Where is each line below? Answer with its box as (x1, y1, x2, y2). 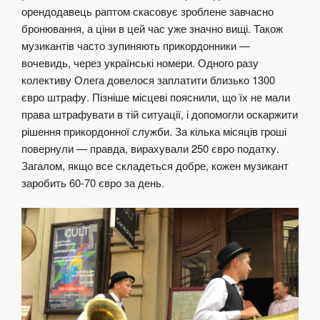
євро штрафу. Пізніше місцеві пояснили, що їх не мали (21, 89, 290, 105)
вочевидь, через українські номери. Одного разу (21, 55, 259, 71)
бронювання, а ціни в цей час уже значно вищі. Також (21, 21, 283, 36)
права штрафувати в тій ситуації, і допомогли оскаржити (21, 106, 298, 122)
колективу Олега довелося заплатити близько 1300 (21, 72, 275, 88)
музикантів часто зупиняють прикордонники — (21, 38, 250, 54)
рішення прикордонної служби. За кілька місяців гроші (21, 124, 286, 139)
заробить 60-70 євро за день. (21, 175, 164, 191)
